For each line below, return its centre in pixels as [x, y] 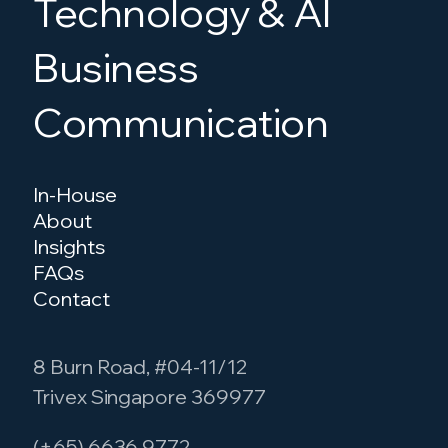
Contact [71, 299]
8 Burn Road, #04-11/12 [140, 367]
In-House [75, 195]
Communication [181, 122]
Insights [69, 247]
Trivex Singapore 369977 [149, 397]
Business [116, 67]
